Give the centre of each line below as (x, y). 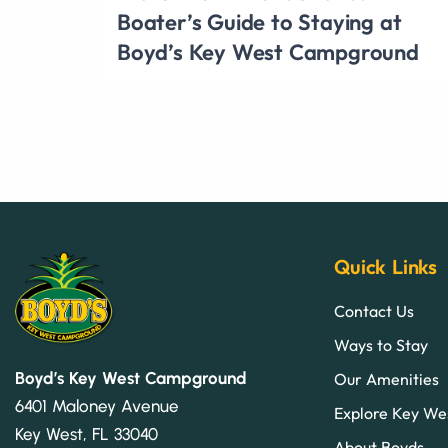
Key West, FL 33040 (86, 434)
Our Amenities (387, 379)
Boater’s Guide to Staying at (259, 22)
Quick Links (385, 266)
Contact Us (374, 311)
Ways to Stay (381, 345)
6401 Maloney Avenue (97, 406)
